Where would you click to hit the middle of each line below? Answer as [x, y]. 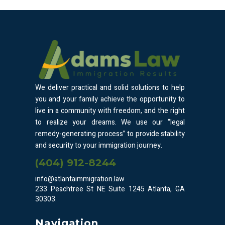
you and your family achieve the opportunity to [110, 99]
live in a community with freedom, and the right [110, 111]
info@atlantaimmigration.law [80, 179]
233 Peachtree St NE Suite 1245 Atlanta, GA [110, 189]
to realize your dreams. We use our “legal [110, 123]
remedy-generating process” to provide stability [110, 134]
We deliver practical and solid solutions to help [110, 88]
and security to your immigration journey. [99, 146]
